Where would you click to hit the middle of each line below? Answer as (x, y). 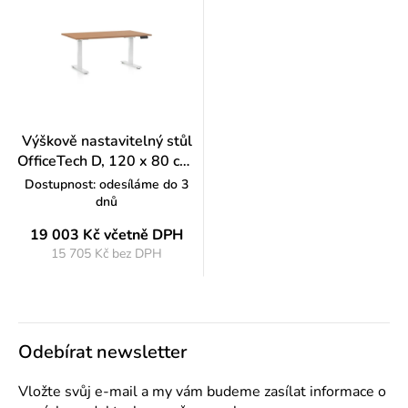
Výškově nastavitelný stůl (107, 141)
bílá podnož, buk (107, 181)
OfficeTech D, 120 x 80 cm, (107, 161)
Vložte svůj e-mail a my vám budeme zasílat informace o (202, 391)
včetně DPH (143, 235)
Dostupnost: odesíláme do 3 (107, 184)
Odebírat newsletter (102, 352)
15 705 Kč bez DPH (107, 253)
